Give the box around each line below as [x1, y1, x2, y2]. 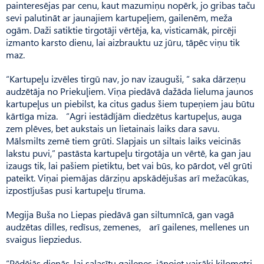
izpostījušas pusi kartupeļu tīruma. [6, 183, 145, 196]
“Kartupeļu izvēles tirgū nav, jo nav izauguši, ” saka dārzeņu [6, 72, 246, 85]
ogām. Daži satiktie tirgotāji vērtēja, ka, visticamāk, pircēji [6, 23, 236, 36]
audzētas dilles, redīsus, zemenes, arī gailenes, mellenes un [6, 220, 249, 233]
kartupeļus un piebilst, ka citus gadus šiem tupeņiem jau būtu [6, 97, 255, 110]
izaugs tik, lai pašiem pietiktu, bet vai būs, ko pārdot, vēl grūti [6, 159, 252, 171]
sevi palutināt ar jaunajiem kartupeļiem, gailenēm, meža [6, 11, 232, 24]
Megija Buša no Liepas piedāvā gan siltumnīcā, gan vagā [6, 207, 234, 220]
